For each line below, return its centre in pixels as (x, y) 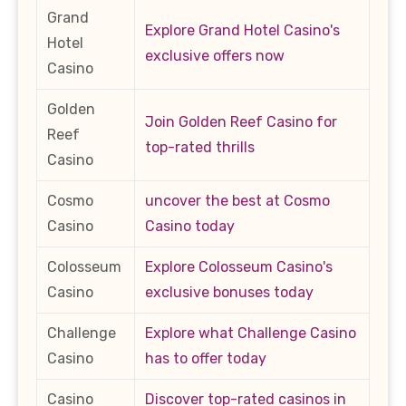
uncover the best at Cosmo (237, 200)
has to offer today (206, 358)
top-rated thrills (200, 147)
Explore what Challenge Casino (251, 333)
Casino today (190, 226)
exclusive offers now (215, 55)
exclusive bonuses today (229, 292)
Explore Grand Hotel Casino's (242, 30)
